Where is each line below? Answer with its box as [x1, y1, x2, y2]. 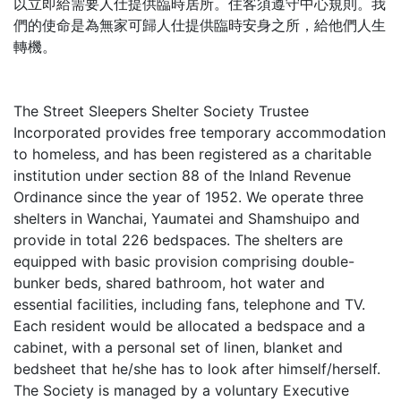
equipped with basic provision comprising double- [13, 252, 354, 271]
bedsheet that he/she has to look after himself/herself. [13, 360, 380, 379]
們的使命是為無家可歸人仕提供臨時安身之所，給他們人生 [13, 16, 386, 35]
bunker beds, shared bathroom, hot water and [13, 274, 325, 293]
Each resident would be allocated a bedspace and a [13, 317, 365, 336]
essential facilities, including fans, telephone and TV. [13, 295, 365, 314]
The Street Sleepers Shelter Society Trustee [13, 102, 309, 121]
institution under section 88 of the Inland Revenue [13, 166, 351, 185]
